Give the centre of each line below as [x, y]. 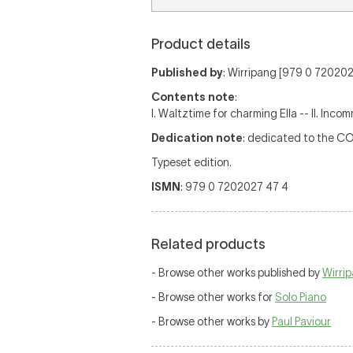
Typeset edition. [191, 162]
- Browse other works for [213, 297]
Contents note [193, 97]
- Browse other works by [212, 321]
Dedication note [197, 138]
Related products [208, 244]
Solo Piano [301, 297]
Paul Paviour [301, 321]
